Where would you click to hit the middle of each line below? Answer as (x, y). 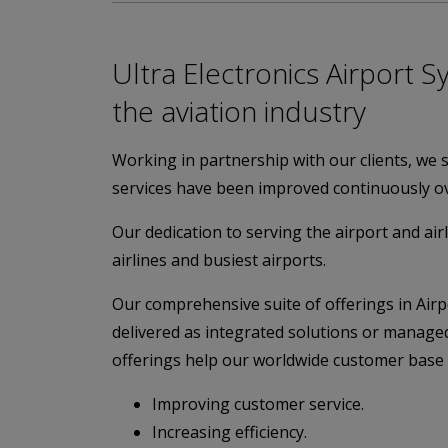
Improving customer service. (258, 404)
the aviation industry (239, 111)
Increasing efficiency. (229, 432)
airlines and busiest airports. (219, 260)
